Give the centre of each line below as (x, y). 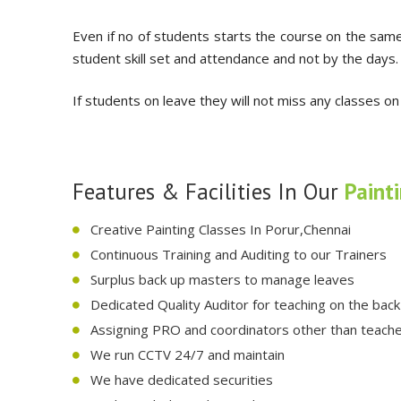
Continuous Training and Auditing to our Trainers (239, 254)
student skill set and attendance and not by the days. (235, 58)
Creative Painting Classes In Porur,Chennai (221, 229)
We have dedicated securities (182, 380)
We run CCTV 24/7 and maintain (188, 354)
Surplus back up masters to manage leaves (222, 279)
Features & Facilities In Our (209, 192)
